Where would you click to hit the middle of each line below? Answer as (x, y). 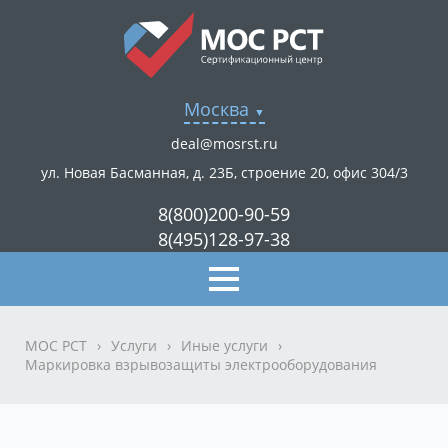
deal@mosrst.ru (224, 143)
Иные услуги (224, 345)
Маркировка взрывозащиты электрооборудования (201, 364)
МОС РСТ (56, 345)
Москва (216, 109)
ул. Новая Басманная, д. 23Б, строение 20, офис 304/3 (224, 172)
